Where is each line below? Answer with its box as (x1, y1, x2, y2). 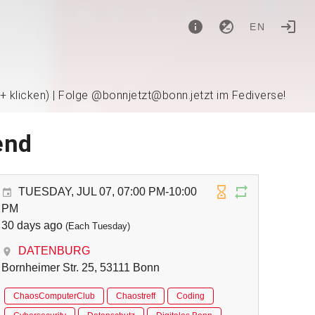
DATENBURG (18, 245, 91, 257)
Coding (176, 291, 205, 301)
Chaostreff (116, 291, 156, 301)
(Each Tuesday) (63, 221, 131, 231)
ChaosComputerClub (13, 291, 96, 301)
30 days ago (1, 219, 63, 231)
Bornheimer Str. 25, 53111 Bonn (1, 262, 160, 274)
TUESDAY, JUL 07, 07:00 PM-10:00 (18, 186, 198, 198)
